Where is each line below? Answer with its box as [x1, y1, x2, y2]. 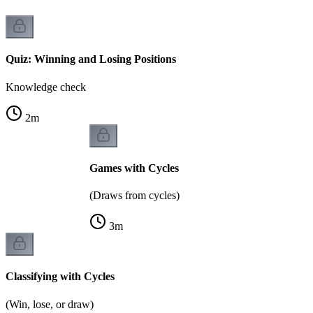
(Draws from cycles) [89, 189, 180, 202]
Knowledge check [6, 80, 86, 93]
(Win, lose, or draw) [6, 298, 94, 310]
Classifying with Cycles [6, 270, 115, 283]
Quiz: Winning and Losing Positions [6, 53, 176, 66]
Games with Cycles [89, 161, 179, 174]
